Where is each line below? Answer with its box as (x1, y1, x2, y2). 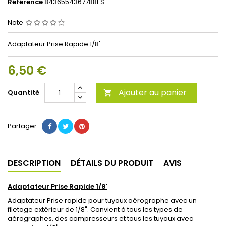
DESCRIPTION (8, 157, 61, 169)
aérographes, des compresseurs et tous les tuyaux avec (8, 214, 193, 223)
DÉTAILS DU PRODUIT (71, 157, 153, 169)
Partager (8, 121, 37, 131)
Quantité (8, 88, 39, 97)
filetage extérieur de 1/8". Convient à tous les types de (8, 205, 183, 214)
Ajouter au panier (119, 87, 187, 98)
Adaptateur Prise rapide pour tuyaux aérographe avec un (8, 196, 197, 205)
